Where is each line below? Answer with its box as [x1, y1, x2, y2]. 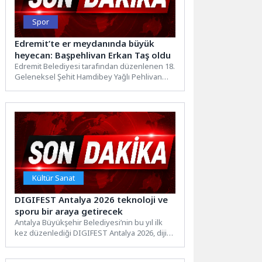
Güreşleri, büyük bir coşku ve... [15, 81, 123, 92]
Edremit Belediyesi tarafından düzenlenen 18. [15, 60, 175, 71]
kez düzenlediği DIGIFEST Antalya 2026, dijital [15, 227, 175, 238]
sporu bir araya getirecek [15, 205, 123, 217]
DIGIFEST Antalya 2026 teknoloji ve [15, 193, 168, 205]
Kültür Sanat [32, 172, 75, 183]
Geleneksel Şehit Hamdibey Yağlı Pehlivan [15, 71, 163, 82]
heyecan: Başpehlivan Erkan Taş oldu [15, 49, 171, 61]
